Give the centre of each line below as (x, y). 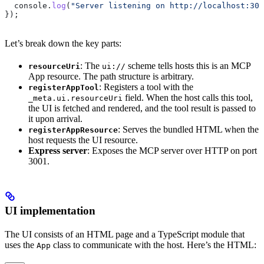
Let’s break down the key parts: (63, 44)
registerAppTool (64, 88)
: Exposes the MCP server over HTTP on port (172, 151)
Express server (58, 151)
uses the (21, 245)
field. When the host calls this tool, (188, 98)
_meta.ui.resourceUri (75, 98)
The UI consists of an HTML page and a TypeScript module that (125, 235)
